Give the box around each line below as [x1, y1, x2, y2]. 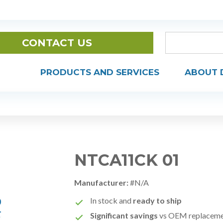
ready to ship [133, 196, 182, 205]
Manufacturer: [74, 178, 129, 187]
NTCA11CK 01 [74, 150, 180, 170]
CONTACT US [21, 37, 92, 49]
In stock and [90, 196, 133, 205]
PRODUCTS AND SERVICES [40, 67, 159, 78]
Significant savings [90, 211, 158, 220]
